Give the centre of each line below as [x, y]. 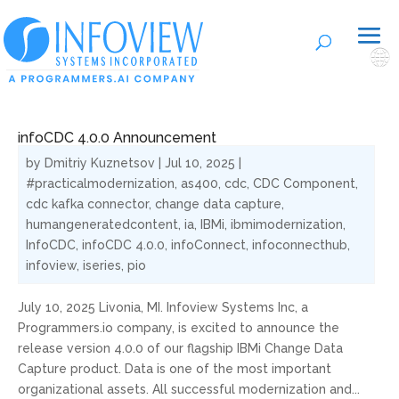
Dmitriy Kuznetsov [100, 163]
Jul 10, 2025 [200, 163]
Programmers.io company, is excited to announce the [179, 328]
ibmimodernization [287, 224]
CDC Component [304, 183]
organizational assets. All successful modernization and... [189, 389]
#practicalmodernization [100, 183]
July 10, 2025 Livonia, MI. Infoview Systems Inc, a [163, 307]
